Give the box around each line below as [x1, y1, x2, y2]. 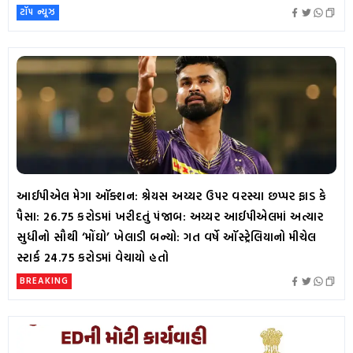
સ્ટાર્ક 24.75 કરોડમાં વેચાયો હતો [17, 248, 169, 267]
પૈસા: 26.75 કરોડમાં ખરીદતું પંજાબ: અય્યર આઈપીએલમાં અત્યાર [17, 207, 324, 226]
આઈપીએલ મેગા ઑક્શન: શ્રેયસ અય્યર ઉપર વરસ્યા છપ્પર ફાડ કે [17, 187, 326, 206]
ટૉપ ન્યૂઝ [20, 5, 56, 19]
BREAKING [20, 273, 69, 288]
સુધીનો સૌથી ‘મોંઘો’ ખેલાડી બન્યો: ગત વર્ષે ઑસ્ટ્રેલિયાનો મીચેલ [17, 228, 317, 247]
